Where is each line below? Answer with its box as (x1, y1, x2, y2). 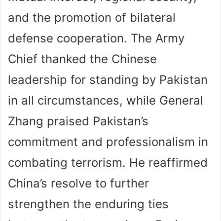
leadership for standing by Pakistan (8, 72, 208, 87)
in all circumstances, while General (8, 93, 203, 108)
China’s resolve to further (8, 176, 149, 190)
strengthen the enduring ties (8, 196, 169, 211)
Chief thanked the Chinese (8, 51, 157, 66)
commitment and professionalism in (8, 134, 208, 149)
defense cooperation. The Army (8, 31, 184, 45)
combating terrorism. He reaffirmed (8, 155, 208, 170)
